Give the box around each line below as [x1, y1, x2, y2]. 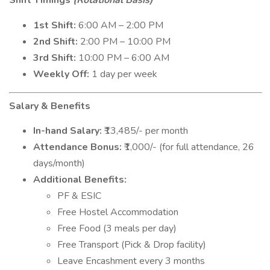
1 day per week [89, 67, 157, 81]
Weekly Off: [33, 67, 89, 81]
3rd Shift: [33, 51, 76, 64]
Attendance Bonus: [33, 140, 122, 154]
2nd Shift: [33, 35, 78, 48]
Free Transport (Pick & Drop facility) [57, 238, 206, 251]
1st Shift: [33, 19, 76, 32]
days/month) [33, 157, 85, 170]
